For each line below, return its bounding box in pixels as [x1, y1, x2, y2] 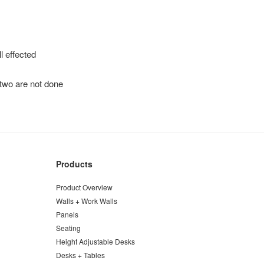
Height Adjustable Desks [55, 236, 135, 246]
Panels [55, 209, 78, 219]
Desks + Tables [55, 250, 105, 260]
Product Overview [55, 182, 113, 192]
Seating [55, 223, 81, 233]
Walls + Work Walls [55, 196, 117, 206]
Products [55, 158, 93, 170]
